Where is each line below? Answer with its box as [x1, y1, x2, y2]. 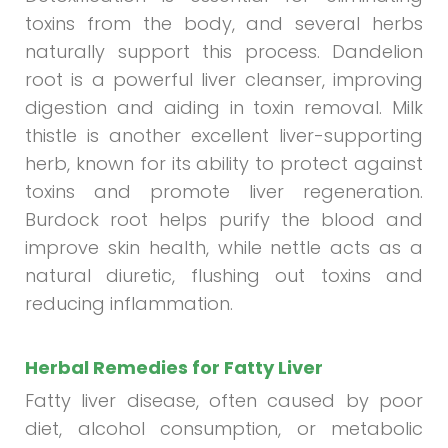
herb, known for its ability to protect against [25, 151, 423, 177]
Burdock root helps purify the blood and [25, 207, 423, 233]
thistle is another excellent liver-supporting [25, 123, 423, 149]
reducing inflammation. [25, 291, 233, 317]
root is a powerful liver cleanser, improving [25, 67, 423, 93]
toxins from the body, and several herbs [25, 11, 423, 37]
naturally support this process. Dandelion [25, 39, 423, 65]
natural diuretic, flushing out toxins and [25, 263, 423, 289]
